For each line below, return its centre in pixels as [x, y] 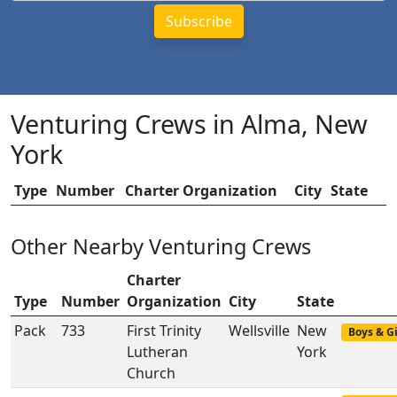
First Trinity [164, 331]
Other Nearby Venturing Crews [161, 246]
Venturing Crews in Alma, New [189, 124]
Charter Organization [201, 191]
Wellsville [259, 331]
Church [151, 373]
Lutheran [157, 352]
